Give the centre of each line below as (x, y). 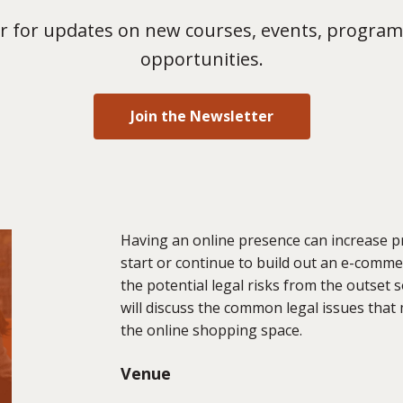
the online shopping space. (211, 331)
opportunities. (201, 59)
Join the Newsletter (201, 116)
